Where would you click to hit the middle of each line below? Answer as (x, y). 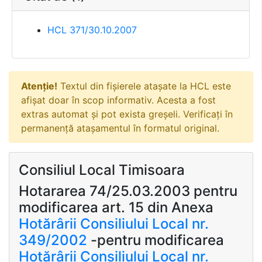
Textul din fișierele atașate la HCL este (144, 86)
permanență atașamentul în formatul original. (120, 128)
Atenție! (39, 86)
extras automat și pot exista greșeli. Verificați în (127, 114)
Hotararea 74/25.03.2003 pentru (128, 191)
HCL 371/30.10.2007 (92, 30)
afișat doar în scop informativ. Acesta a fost (118, 100)
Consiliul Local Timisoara (102, 170)
